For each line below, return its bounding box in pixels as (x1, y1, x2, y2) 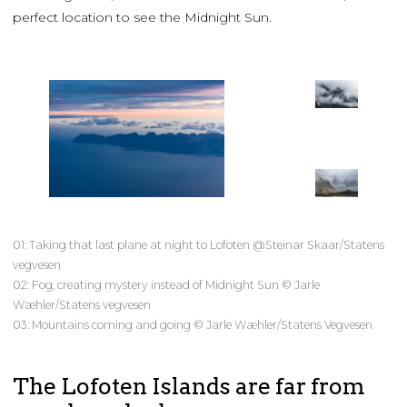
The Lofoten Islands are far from (13, 372, 365, 401)
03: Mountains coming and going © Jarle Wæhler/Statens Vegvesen (13, 318, 372, 333)
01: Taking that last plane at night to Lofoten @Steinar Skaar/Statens (13, 238, 384, 253)
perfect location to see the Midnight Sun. (13, 9, 272, 26)
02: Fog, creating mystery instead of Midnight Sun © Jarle (13, 278, 320, 293)
